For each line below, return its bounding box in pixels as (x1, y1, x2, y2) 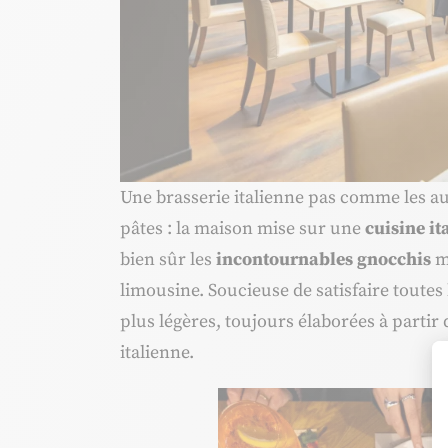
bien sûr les (120, 247, 216, 271)
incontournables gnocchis (216, 247, 431, 271)
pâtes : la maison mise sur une (120, 216, 365, 240)
